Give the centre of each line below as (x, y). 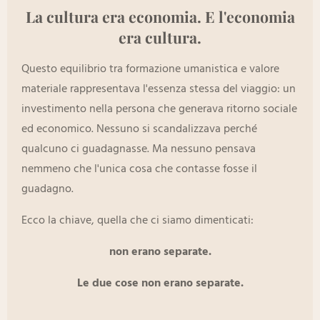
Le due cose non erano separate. (160, 284)
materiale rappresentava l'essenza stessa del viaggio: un (159, 90)
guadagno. (47, 190)
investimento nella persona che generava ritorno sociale (159, 110)
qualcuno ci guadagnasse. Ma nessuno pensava (139, 150)
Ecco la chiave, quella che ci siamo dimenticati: (137, 221)
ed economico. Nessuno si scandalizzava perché (139, 130)
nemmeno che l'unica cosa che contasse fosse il (139, 170)
